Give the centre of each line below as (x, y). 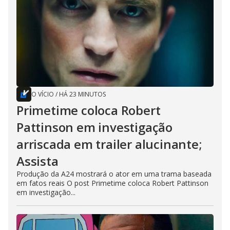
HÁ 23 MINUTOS (82, 94)
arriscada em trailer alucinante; (109, 144)
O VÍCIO (43, 94)
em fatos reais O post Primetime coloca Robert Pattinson (112, 183)
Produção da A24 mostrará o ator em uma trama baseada (114, 174)
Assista (37, 161)
